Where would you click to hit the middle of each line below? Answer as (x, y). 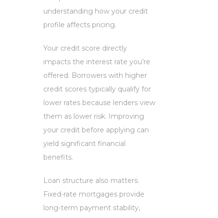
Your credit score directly (85, 48)
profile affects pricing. (80, 25)
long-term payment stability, (92, 208)
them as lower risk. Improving (94, 116)
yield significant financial (84, 143)
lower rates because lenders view (99, 102)
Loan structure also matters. (91, 180)
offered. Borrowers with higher (95, 75)
